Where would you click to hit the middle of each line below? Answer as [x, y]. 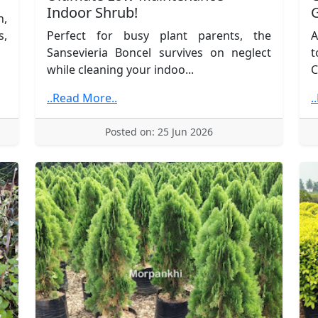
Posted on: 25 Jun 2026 [159, 131]
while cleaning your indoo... [120, 69]
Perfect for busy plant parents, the [159, 35]
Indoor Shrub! [92, 12]
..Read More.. [82, 98]
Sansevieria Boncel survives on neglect [159, 52]
